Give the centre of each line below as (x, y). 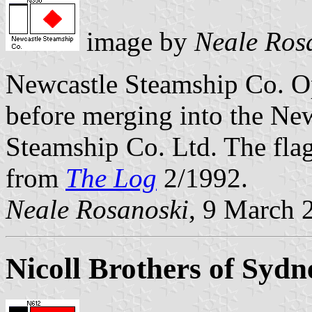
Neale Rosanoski (97, 210)
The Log (111, 178)
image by (137, 42)
